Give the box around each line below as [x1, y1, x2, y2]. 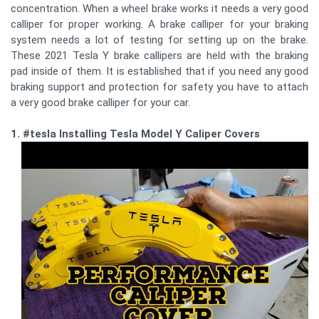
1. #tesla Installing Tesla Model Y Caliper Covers [11, 127, 260, 141]
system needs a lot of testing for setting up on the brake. [11, 33, 308, 47]
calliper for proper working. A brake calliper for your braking [11, 18, 308, 31]
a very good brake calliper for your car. [11, 96, 190, 110]
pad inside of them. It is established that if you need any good [11, 65, 308, 78]
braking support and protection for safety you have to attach [11, 80, 308, 94]
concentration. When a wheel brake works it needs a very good [11, 2, 308, 16]
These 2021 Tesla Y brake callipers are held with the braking [11, 49, 308, 63]
